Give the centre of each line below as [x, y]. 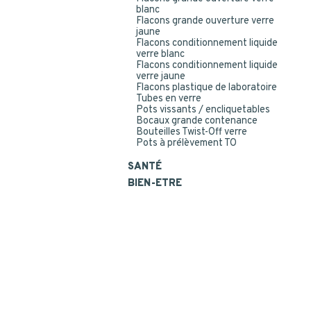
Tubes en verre [169, 99]
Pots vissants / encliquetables [203, 110]
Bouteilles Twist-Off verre [192, 132]
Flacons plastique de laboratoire [207, 88]
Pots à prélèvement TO [186, 143]
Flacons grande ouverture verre [205, 21]
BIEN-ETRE [155, 184]
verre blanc [160, 54]
